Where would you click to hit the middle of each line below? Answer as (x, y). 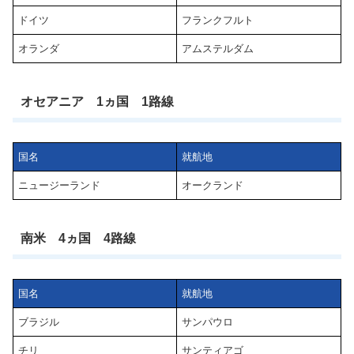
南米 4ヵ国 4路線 (78, 238)
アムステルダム (218, 49)
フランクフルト (218, 21)
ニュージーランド (60, 186)
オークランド (213, 186)
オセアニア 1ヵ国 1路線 (97, 101)
